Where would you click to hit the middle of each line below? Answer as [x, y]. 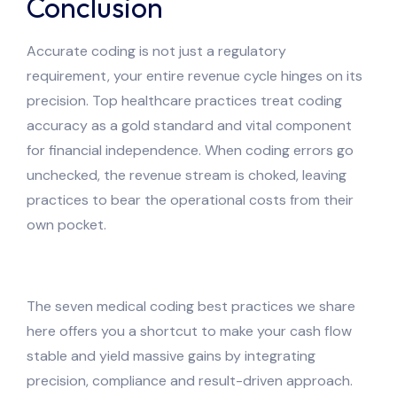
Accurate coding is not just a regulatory [156, 51]
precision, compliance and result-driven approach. [190, 380]
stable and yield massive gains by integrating [171, 355]
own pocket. [68, 224]
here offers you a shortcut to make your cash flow [189, 331]
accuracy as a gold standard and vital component [189, 125]
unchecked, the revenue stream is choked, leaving [187, 175]
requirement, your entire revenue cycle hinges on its [195, 75]
